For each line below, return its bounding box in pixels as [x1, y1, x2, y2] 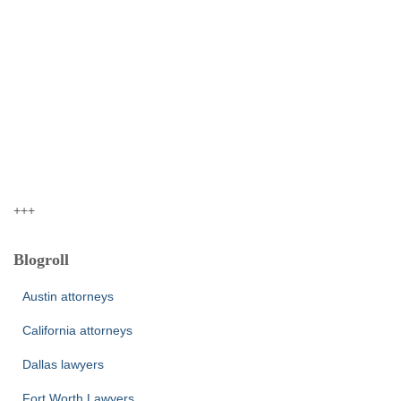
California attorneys [22, 323, 132, 337]
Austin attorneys [22, 289, 114, 303]
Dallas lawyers [22, 357, 104, 371]
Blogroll [13, 251, 69, 269]
